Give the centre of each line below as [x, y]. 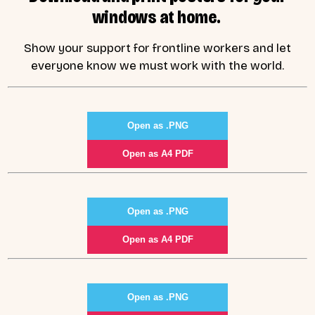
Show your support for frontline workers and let [157, 49]
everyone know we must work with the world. [157, 66]
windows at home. [157, 17]
